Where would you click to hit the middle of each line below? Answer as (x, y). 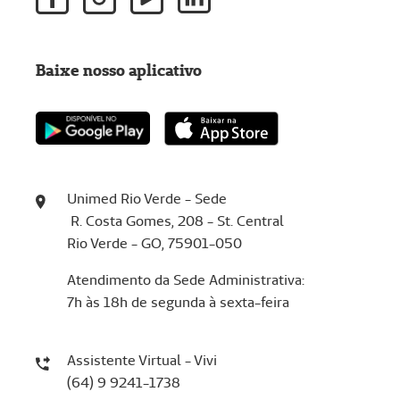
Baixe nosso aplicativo (119, 70)
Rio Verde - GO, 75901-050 (154, 243)
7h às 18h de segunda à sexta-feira (178, 302)
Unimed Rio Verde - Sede (146, 198)
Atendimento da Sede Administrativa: (187, 279)
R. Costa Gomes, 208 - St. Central (177, 221)
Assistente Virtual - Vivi (142, 360)
